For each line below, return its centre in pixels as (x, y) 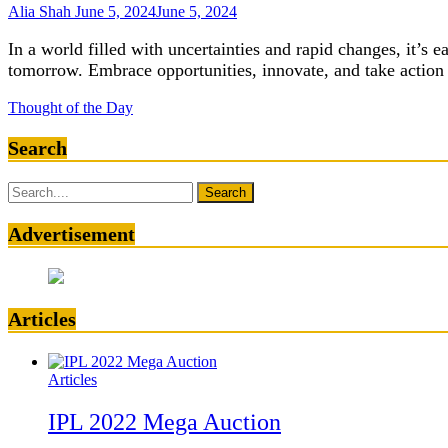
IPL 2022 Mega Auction (164, 422)
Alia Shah (39, 12)
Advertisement (71, 234)
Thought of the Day (70, 108)
